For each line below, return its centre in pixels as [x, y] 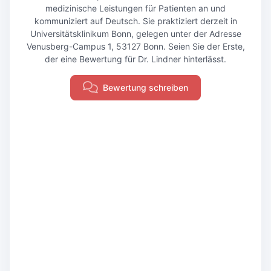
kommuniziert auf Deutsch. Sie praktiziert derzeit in [135, 21]
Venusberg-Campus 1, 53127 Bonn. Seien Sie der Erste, [135, 46]
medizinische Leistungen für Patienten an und [135, 8]
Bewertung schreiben [145, 87]
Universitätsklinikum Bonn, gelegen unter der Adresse [135, 34]
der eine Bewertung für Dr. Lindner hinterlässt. [135, 59]
